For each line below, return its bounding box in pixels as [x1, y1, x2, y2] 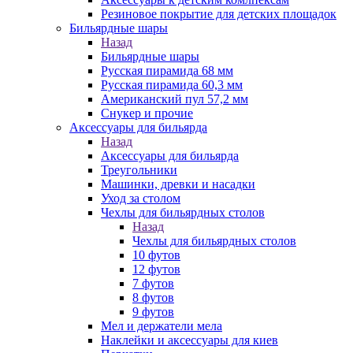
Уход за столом [101, 191, 180, 205]
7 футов [132, 277, 174, 290]
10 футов [132, 248, 180, 262]
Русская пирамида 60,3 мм [101, 78, 243, 91]
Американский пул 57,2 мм [101, 92, 248, 106]
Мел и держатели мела [101, 319, 222, 333]
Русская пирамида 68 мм [101, 64, 233, 77]
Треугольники [101, 163, 177, 176]
